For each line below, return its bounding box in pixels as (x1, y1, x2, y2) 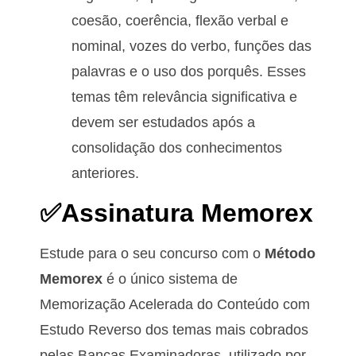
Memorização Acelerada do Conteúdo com (40, 296, 310, 312)
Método (265, 245, 315, 261)
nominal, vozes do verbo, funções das (72, 38, 311, 55)
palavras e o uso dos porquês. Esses (72, 64, 306, 80)
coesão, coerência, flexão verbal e (72, 13, 288, 29)
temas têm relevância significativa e (72, 89, 297, 106)
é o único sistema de (103, 270, 238, 287)
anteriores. (72, 165, 139, 182)
